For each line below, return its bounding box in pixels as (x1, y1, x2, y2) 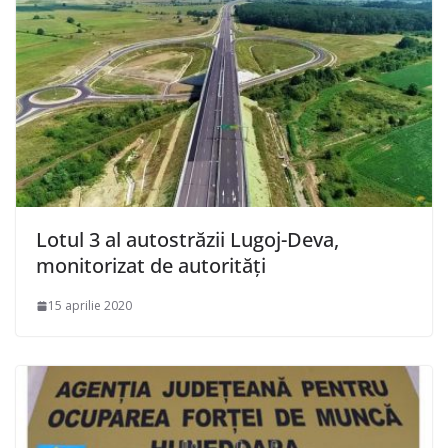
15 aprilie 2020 (48, 297, 132, 315)
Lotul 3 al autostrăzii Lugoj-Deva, (36, 226, 339, 254)
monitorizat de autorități (36, 252, 266, 280)
